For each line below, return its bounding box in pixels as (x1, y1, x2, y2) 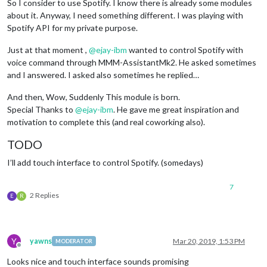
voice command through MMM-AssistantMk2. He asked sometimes (7, 57, 256, 67)
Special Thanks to (7, 104, 75, 114)
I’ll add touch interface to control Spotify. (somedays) (7, 157, 203, 167)
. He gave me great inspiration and (113, 104, 239, 114)
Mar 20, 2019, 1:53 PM (173, 236, 245, 246)
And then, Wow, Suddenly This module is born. (7, 91, 180, 102)
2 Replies (30, 190, 59, 200)
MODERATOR (55, 238, 92, 245)
